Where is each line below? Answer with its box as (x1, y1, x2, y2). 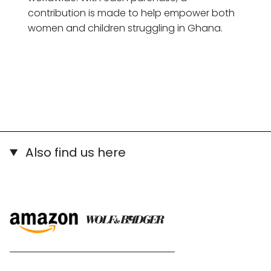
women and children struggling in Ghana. (28, 21, 225, 36)
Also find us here (22, 144, 126, 162)
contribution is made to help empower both (28, 6, 235, 21)
